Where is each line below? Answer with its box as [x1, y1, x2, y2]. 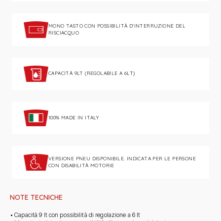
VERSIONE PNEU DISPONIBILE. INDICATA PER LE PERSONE [48, 155, 196, 162]
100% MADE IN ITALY [48, 114, 99, 121]
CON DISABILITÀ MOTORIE [48, 162, 114, 169]
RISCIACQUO [48, 29, 79, 36]
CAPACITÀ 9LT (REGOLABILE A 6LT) [48, 70, 135, 77]
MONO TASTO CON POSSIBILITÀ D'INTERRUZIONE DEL [48, 22, 185, 29]
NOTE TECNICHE [10, 192, 63, 202]
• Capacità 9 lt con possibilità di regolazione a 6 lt [10, 211, 141, 219]
